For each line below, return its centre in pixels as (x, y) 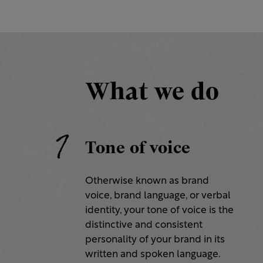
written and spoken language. (153, 255)
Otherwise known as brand (147, 181)
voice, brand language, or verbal (158, 196)
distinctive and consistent (144, 225)
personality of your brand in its (155, 240)
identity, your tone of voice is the (159, 211)
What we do (152, 92)
